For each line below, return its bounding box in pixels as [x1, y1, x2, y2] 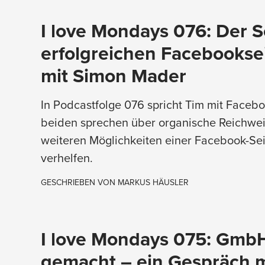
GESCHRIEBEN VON [40, 176, 118, 188]
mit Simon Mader [40, 61, 186, 89]
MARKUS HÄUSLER [117, 176, 189, 188]
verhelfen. [40, 148, 93, 166]
